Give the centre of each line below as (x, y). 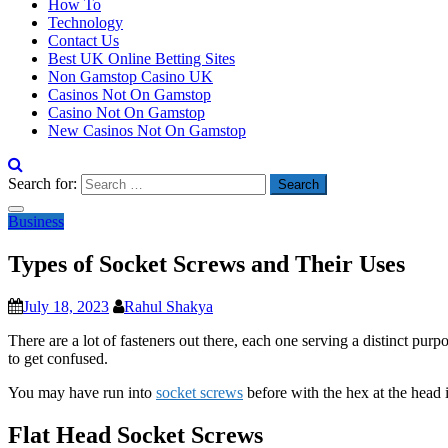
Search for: (42, 183)
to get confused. (58, 358)
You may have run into (82, 392)
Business (36, 221)
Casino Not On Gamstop (126, 112)
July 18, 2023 (66, 306)
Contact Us (83, 40)
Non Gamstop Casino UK (130, 76)
